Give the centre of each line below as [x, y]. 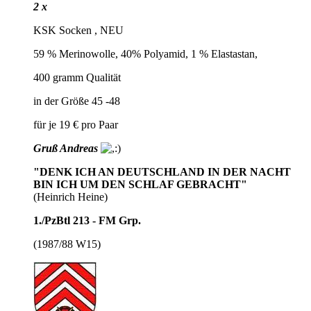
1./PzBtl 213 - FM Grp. [87, 220]
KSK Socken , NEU [78, 30]
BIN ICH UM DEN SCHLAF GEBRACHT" [140, 184]
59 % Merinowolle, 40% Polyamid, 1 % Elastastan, [145, 53]
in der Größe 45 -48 [77, 101]
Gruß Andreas [67, 148]
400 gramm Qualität [77, 77]
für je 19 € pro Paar [76, 124]
